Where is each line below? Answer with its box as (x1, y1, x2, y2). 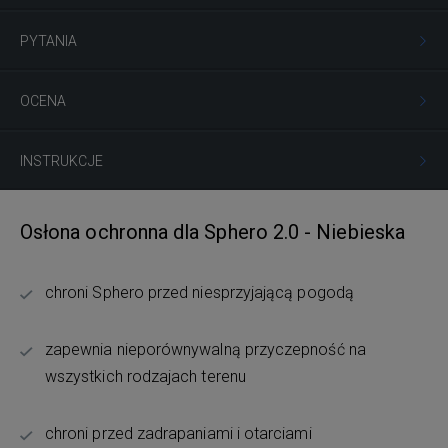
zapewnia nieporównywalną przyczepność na (45, 340, 366, 360)
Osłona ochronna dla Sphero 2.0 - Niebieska (20, 220, 405, 245)
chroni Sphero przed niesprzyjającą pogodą (45, 283, 354, 303)
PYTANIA (20, 33, 78, 50)
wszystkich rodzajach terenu (45, 367, 246, 387)
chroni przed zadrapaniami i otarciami (45, 424, 312, 444)
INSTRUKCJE (20, 153, 103, 170)
